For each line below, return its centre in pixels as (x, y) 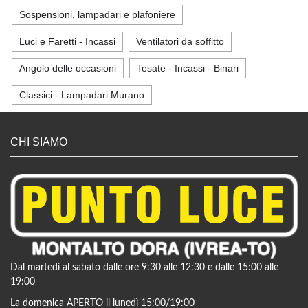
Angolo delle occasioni (68, 68)
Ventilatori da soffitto (180, 41)
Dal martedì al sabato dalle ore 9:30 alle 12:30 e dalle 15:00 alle (144, 268)
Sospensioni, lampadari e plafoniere (97, 14)
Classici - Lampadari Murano (82, 95)
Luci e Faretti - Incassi (67, 41)
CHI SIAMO (39, 142)
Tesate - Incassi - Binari (188, 68)
